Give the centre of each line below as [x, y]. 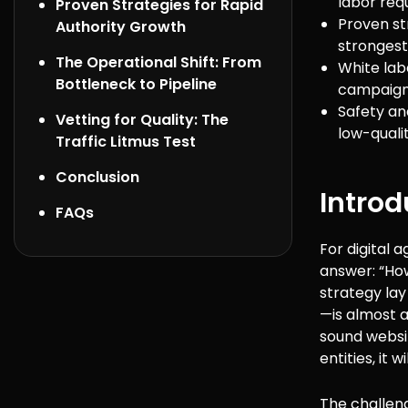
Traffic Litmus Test [126, 142]
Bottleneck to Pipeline [136, 84]
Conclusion [97, 177]
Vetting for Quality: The [142, 120]
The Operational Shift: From [158, 62]
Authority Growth [121, 27]
